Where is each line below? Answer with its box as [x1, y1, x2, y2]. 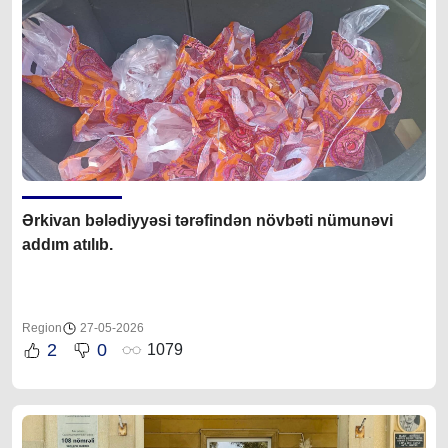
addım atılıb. [22, 235, 113, 253]
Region [22, 320, 62, 335]
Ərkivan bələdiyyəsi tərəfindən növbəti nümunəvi [22, 211, 393, 229]
